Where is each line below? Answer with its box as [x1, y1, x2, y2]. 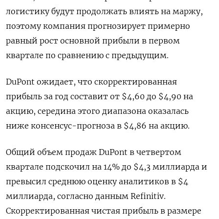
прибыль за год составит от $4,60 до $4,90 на [6, 91, 193, 101]
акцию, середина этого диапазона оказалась [6, 106, 189, 116]
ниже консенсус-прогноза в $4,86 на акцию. [6, 121, 190, 131]
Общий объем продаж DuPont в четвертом [6, 147, 181, 157]
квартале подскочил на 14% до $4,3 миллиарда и [6, 162, 207, 172]
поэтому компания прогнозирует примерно [6, 21, 190, 31]
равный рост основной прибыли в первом [6, 36, 180, 45]
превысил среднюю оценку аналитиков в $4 [6, 176, 188, 186]
